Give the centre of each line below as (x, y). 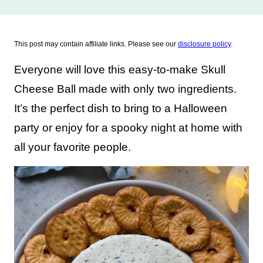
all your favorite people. (73, 147)
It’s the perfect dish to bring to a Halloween (121, 108)
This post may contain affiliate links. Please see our (96, 44)
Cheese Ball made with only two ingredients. (125, 89)
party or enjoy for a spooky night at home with (128, 128)
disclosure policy (204, 44)
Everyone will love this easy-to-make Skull (120, 70)
